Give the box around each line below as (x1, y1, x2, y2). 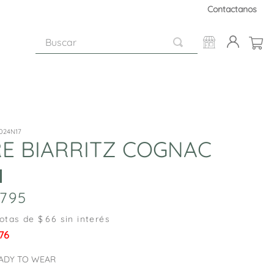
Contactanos (207, 4, 257, 15)
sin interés (57, 213, 111, 224)
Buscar (35, 29, 66, 42)
